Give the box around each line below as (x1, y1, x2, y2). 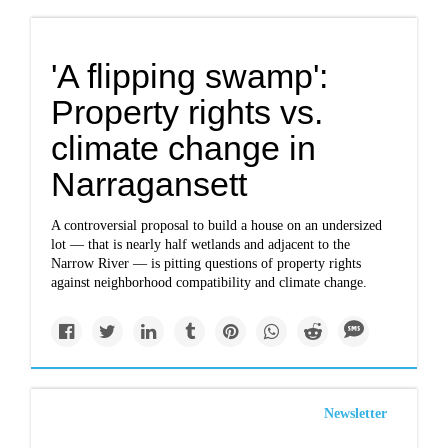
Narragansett (51, 165, 248, 203)
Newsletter (323, 406, 387, 421)
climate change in (51, 129, 317, 167)
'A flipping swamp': (51, 57, 329, 95)
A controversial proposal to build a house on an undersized (51, 218, 383, 233)
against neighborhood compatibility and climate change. (51, 275, 368, 290)
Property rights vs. (51, 93, 324, 131)
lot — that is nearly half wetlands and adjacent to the (51, 237, 351, 252)
